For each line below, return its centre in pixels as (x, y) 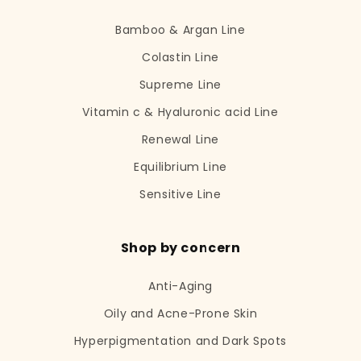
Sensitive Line (180, 194)
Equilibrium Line (180, 167)
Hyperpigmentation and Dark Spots (180, 341)
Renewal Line (180, 139)
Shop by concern (180, 248)
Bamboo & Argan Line (180, 30)
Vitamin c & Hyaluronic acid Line (180, 112)
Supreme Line (180, 85)
